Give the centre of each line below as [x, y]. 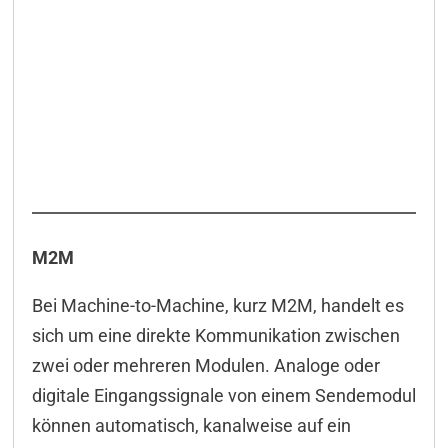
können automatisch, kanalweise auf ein [191, 426]
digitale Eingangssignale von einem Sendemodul [223, 396]
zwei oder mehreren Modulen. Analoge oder [205, 366]
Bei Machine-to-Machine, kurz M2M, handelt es [217, 306]
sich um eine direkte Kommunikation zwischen [215, 336]
